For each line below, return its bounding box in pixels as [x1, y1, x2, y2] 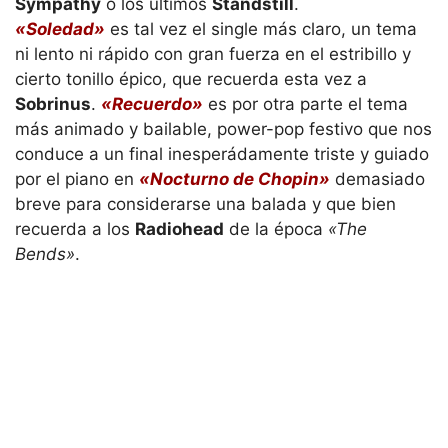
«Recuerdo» [101, 93, 203, 114]
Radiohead [135, 218, 224, 239]
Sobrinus [15, 93, 91, 114]
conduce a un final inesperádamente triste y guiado [15, 143, 429, 164]
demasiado [330, 168, 425, 189]
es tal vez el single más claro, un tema [105, 18, 417, 39]
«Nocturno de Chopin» [139, 168, 330, 189]
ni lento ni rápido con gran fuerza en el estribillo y [15, 43, 411, 64]
